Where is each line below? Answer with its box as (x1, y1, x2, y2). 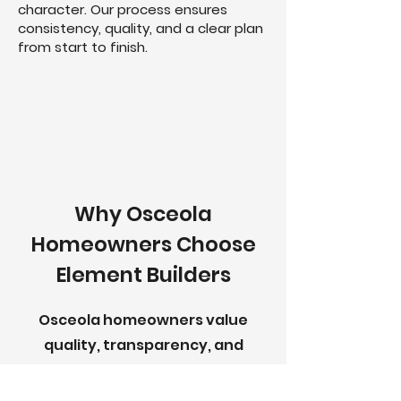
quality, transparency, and (43, 335, 243, 355)
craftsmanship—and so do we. (30, 360, 256, 380)
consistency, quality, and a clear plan (18, 19, 263, 38)
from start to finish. (18, 38, 148, 56)
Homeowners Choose (30, 230, 256, 259)
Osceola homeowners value (38, 310, 248, 330)
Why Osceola (74, 200, 212, 228)
